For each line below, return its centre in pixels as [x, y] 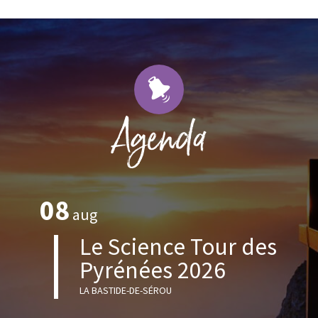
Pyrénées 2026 [152, 270]
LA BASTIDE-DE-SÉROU [125, 291]
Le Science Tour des [178, 247]
